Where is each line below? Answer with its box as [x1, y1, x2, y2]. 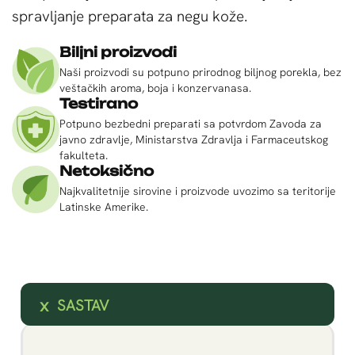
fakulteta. [59, 148, 108, 163]
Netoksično [59, 162, 154, 180]
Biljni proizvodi [59, 44, 177, 61]
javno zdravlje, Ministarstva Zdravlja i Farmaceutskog [59, 132, 328, 147]
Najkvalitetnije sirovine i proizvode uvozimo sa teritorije [59, 184, 336, 199]
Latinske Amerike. [59, 200, 148, 215]
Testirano [59, 95, 138, 113]
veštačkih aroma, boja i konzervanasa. [59, 81, 251, 96]
